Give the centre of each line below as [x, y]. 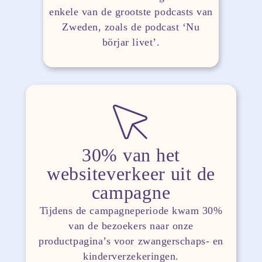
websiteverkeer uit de [131, 174]
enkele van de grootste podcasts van [131, 11]
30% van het [131, 155]
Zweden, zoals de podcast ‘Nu [131, 27]
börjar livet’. [131, 42]
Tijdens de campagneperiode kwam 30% [131, 211]
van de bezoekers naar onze [131, 226]
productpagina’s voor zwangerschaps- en [131, 241]
